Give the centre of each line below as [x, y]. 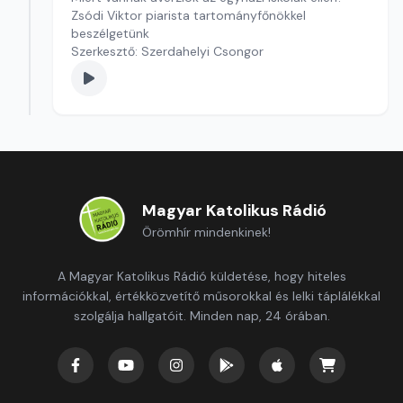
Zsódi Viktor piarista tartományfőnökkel [188, 15]
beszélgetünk [110, 33]
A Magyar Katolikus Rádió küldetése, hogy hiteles [201, 276]
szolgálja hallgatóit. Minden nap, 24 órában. [201, 316]
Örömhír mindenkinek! [206, 232]
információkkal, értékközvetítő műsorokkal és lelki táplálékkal [201, 296]
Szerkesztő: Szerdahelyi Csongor [167, 51]
